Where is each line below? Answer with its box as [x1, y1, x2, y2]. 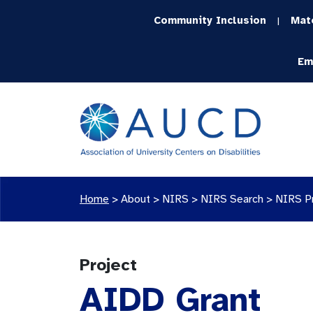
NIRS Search [201, 192, 263, 206]
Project [80, 254, 137, 275]
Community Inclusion [154, 14, 267, 27]
